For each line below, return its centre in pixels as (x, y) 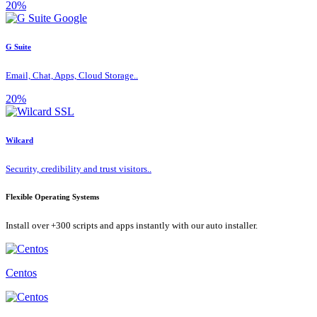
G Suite (18, 47)
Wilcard (19, 140)
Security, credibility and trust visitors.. (79, 169)
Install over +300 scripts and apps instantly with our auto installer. (132, 226)
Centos (21, 273)
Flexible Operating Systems (52, 197)
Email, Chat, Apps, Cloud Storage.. (72, 76)
